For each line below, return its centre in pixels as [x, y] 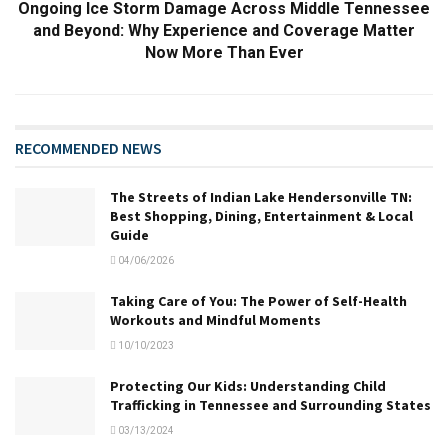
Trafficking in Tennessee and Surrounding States [270, 405]
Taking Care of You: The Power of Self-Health [258, 301]
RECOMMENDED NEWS [88, 148]
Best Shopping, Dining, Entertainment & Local [261, 216]
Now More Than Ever [224, 53]
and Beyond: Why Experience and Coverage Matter [224, 31]
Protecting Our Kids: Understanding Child [248, 386]
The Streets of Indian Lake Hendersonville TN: [261, 197]
